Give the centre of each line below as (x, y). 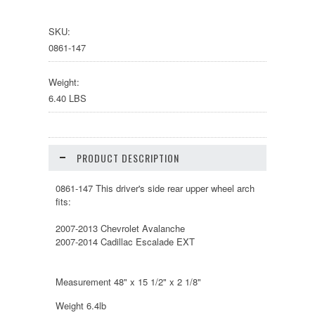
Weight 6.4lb (81, 306)
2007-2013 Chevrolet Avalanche (120, 228)
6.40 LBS (67, 98)
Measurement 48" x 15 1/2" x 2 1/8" (128, 282)
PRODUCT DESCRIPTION (128, 158)
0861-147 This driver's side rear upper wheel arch (155, 188)
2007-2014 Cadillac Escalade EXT (125, 242)
